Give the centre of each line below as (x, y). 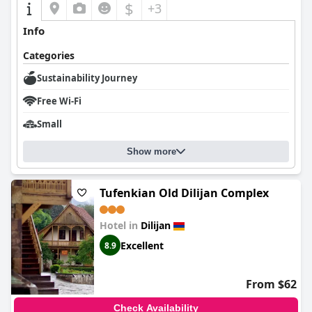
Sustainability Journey (87, 78)
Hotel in (120, 225)
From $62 (271, 284)
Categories (49, 55)
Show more (151, 151)
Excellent (142, 245)
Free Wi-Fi (59, 101)
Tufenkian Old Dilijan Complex (184, 193)
